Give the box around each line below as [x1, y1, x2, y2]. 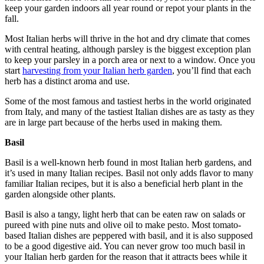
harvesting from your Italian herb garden [22, 65, 172, 75]
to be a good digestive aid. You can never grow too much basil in [5, 240, 245, 251]
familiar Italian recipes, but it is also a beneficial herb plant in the [5, 178, 243, 189]
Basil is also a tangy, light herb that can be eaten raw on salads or [5, 209, 245, 219]
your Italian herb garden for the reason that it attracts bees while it [5, 251, 247, 262]
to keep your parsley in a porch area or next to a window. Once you [5, 54, 255, 65]
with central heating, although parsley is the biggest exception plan [5, 44, 251, 54]
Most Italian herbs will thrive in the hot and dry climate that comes [5, 33, 250, 44]
